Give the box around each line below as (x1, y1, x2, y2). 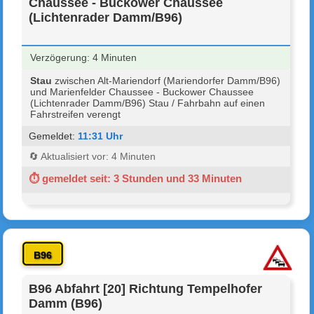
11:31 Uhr (78, 130, 123, 142)
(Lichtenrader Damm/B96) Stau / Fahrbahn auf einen (30, 97, 266, 109)
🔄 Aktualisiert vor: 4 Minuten (29, 150, 156, 162)
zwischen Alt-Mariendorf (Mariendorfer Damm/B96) (52, 74, 281, 86)
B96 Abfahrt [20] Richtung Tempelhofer (29, 281, 263, 296)
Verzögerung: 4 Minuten (30, 51, 137, 63)
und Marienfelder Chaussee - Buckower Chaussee (30, 86, 254, 97)
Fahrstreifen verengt (30, 108, 121, 120)
